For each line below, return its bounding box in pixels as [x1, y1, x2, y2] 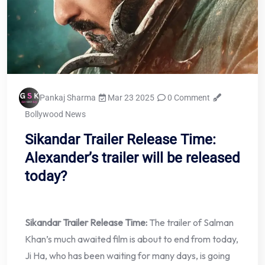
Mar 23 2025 [106, 93, 155, 103]
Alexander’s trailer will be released [25, 150, 240, 167]
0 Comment [166, 93, 211, 103]
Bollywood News [25, 109, 86, 119]
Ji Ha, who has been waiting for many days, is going [25, 250, 230, 262]
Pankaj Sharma [40, 93, 96, 103]
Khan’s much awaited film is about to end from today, [25, 233, 238, 245]
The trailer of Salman [149, 216, 234, 229]
